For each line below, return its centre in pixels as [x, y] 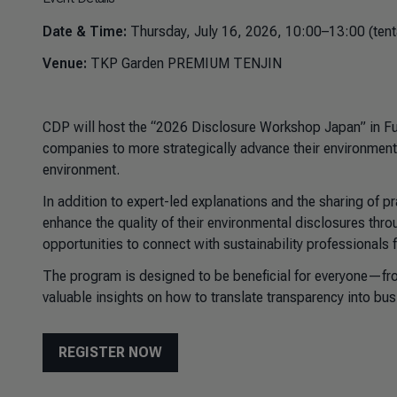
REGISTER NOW [110, 352]
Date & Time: [85, 31]
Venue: [65, 63]
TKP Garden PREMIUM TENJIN [184, 63]
